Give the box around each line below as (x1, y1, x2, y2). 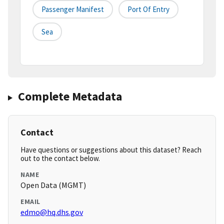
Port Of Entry (127, 4, 169, 14)
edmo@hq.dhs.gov (20, 207, 83, 217)
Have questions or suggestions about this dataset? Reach (20, 145, 201, 155)
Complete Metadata (17, 88, 122, 104)
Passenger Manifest (41, 4, 104, 14)
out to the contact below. (20, 153, 100, 163)
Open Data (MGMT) (20, 180, 86, 190)
